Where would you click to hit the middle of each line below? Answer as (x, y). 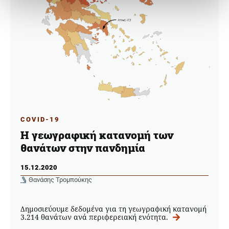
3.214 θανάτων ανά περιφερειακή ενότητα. (95, 217)
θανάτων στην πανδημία (83, 148)
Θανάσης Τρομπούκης (60, 179)
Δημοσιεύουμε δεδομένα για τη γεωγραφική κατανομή (113, 209)
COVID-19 (40, 119)
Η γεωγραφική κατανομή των (97, 135)
